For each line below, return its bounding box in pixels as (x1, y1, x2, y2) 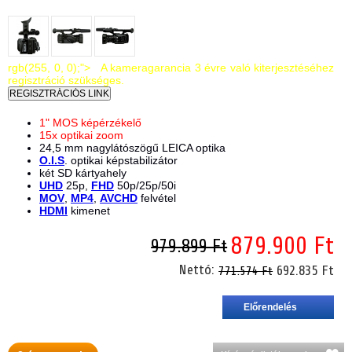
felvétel (137, 192, 176, 204)
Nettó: (178, 262, 219, 277)
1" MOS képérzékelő (39, 116, 141, 129)
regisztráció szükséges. (8, 74, 130, 86)
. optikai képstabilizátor (64, 154, 178, 167)
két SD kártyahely (39, 167, 126, 179)
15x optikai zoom (39, 129, 123, 141)
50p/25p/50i (114, 179, 176, 192)
